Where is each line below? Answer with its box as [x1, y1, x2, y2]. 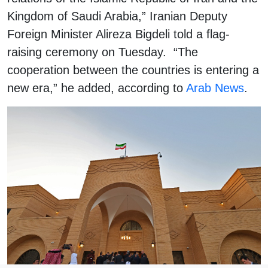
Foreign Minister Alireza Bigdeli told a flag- [7, 27, 230, 41]
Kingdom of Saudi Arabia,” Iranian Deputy [7, 9, 227, 23]
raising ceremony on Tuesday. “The [7, 45, 198, 59]
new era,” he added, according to [7, 81, 186, 95]
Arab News [186, 81, 244, 95]
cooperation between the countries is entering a [7, 63, 259, 77]
